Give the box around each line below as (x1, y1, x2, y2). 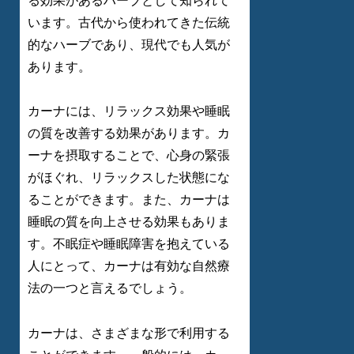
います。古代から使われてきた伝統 (28, 15, 230, 29)
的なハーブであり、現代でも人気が (28, 37, 230, 51)
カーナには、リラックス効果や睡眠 (28, 104, 230, 119)
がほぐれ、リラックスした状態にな (28, 171, 230, 185)
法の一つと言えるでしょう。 (28, 281, 192, 296)
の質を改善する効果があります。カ (28, 126, 230, 141)
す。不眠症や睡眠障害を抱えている (28, 237, 230, 251)
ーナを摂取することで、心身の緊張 (28, 149, 230, 163)
